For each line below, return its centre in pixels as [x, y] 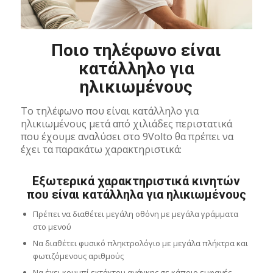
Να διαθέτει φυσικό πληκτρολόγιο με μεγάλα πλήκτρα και [140, 243]
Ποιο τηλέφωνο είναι [136, 50]
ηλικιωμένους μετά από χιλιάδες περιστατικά [126, 123]
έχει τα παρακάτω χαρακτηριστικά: [101, 149]
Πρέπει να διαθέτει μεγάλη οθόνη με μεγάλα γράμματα [135, 214]
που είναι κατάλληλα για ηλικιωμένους [136, 194]
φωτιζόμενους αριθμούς [78, 256]
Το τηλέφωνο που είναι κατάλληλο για [109, 111]
